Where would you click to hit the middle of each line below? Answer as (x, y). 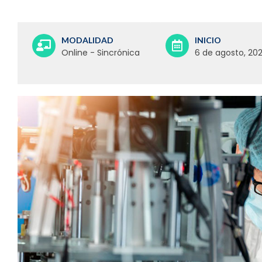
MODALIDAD (87, 40)
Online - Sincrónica (100, 52)
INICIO (208, 40)
